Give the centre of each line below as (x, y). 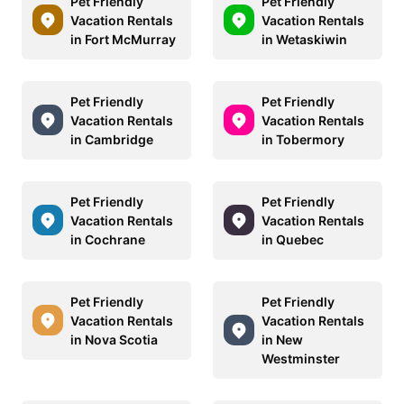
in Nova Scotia (114, 339)
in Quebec (293, 239)
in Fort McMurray (123, 39)
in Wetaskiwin (304, 39)
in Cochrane (108, 239)
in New (282, 339)
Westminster (301, 358)
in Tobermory (303, 139)
